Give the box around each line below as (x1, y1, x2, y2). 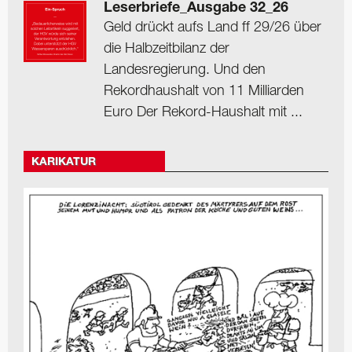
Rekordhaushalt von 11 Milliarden (104, 85, 304, 98)
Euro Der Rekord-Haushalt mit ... (104, 106, 302, 119)
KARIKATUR (31, 156, 96, 168)
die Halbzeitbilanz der (104, 42, 229, 56)
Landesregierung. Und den (104, 64, 266, 77)
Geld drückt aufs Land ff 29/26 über (104, 21, 321, 35)
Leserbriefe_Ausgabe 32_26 (104, 2, 288, 16)
